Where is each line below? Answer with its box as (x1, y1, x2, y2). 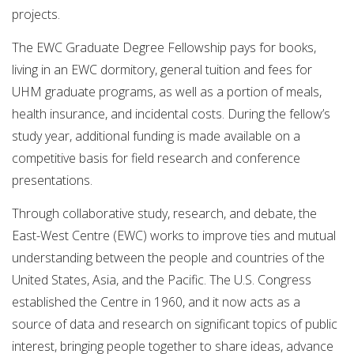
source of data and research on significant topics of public (12, 314, 337, 333)
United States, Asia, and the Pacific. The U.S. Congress (12, 270, 311, 288)
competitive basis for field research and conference (12, 149, 300, 167)
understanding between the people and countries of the (12, 248, 325, 266)
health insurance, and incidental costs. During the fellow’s (12, 104, 330, 122)
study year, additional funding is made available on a (12, 126, 300, 145)
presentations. (12, 171, 92, 189)
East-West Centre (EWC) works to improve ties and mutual (12, 226, 336, 244)
